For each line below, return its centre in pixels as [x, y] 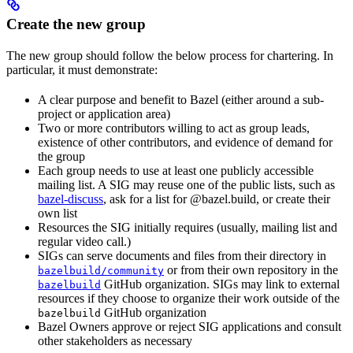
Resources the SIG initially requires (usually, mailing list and [188, 227]
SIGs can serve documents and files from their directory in [182, 255]
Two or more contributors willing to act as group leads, [174, 128]
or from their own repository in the [251, 269]
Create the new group [76, 24]
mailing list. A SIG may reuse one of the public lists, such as [186, 184]
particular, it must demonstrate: [82, 69]
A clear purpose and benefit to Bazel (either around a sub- [181, 99]
